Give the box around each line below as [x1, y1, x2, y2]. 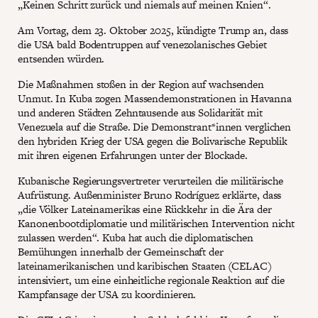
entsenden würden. [18, 51, 105, 66]
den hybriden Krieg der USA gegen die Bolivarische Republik [18, 133, 288, 148]
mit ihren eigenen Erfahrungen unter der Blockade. [18, 148, 248, 163]
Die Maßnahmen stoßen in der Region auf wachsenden [18, 77, 265, 92]
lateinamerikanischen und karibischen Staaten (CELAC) [18, 258, 272, 273]
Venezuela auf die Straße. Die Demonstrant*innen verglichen [18, 119, 292, 134]
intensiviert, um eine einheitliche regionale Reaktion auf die [18, 273, 285, 287]
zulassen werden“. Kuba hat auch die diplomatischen [18, 230, 253, 245]
